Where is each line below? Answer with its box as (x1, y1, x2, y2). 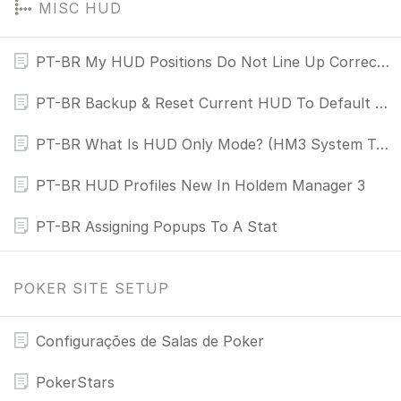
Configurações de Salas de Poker (36, 332, 264, 350)
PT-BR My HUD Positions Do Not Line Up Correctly (377, 53, 389, 71)
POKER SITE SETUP (13, 279, 169, 297)
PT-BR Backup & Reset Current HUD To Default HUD (375, 94, 388, 112)
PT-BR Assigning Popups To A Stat (36, 218, 277, 235)
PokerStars (36, 373, 115, 391)
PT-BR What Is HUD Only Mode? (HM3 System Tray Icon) (376, 135, 388, 153)
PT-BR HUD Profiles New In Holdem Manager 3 (36, 176, 365, 194)
